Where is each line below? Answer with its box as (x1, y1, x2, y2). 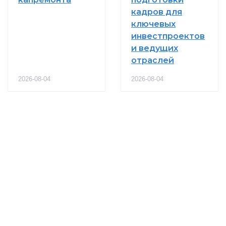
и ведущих (131, 43, 178, 53)
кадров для (131, 7, 182, 17)
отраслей (131, 55, 174, 65)
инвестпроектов (131, 31, 205, 41)
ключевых (131, 19, 176, 29)
